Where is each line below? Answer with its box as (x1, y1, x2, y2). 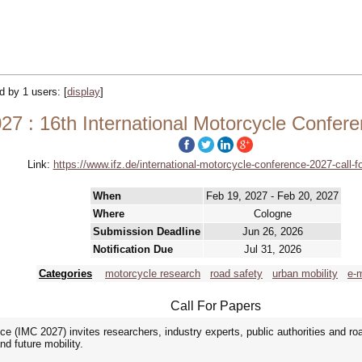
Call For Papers (170, 299, 261, 313)
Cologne (253, 208, 292, 220)
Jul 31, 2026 (243, 243, 301, 255)
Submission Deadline (93, 225, 200, 238)
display (67, 86, 100, 98)
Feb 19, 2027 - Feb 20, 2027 (206, 190, 339, 202)
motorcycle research (105, 267, 200, 280)
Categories (39, 267, 92, 280)
